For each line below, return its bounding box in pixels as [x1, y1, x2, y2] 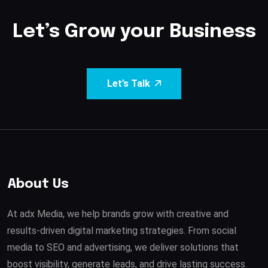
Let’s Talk [107, 78, 150, 90]
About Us [7, 177, 69, 191]
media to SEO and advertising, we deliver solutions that [7, 241, 239, 253]
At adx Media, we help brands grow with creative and [7, 208, 229, 220]
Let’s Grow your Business [12, 22, 256, 42]
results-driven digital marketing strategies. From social [7, 224, 236, 236]
